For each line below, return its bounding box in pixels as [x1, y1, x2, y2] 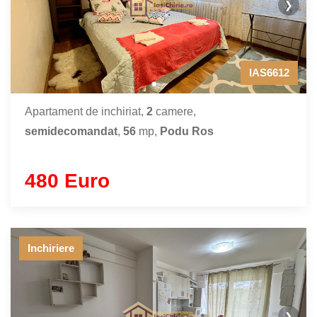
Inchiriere [28, 242, 74, 254]
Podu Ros [160, 125, 214, 137]
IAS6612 [249, 67, 289, 79]
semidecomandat [25, 125, 117, 137]
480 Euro [25, 170, 110, 192]
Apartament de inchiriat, [25, 105, 146, 117]
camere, [153, 105, 196, 117]
